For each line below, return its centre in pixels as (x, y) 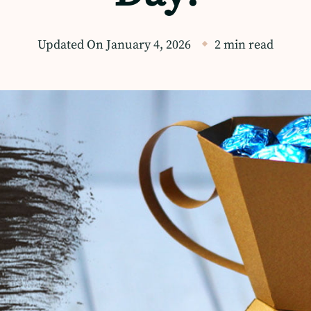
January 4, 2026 (149, 44)
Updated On (72, 44)
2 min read (244, 44)
